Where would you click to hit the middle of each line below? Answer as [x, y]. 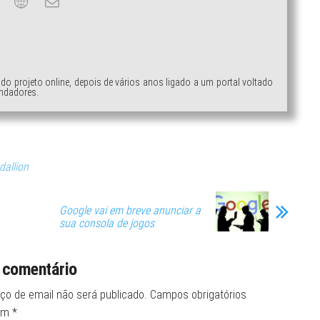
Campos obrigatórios [198, 294]
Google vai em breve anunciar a [130, 210]
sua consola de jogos [107, 223]
